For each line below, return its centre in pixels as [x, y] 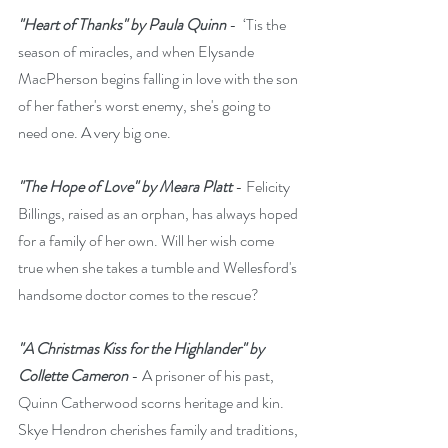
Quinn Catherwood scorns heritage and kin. [152, 402]
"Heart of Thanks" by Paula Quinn [122, 24]
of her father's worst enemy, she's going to [146, 105]
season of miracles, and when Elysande [137, 51]
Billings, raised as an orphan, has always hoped [159, 213]
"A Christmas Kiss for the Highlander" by [142, 348]
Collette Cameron [73, 375]
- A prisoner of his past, [202, 375]
